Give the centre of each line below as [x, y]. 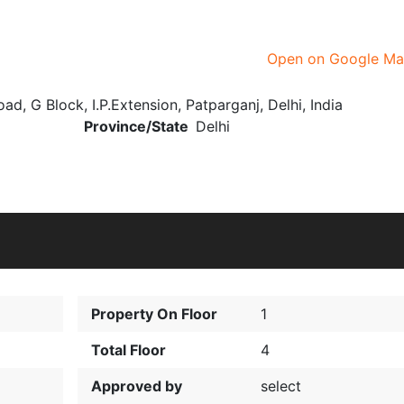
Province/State [136, 126]
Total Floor [128, 350]
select [281, 386]
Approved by [136, 386]
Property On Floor [154, 314]
